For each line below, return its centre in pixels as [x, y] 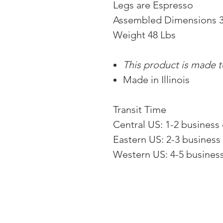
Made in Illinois [156, 80]
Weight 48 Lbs [144, 35]
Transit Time [140, 110]
